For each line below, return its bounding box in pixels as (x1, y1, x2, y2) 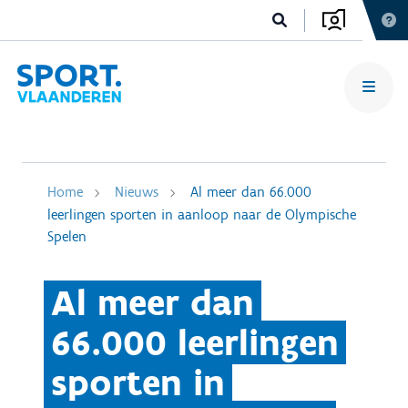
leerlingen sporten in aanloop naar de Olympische (47, 206, 356, 223)
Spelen (47, 228, 87, 245)
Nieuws (115, 183, 158, 200)
